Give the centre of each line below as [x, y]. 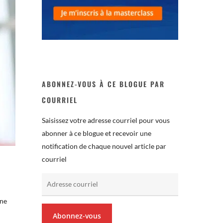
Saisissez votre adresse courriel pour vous [106, 120]
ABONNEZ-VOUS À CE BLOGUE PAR [104, 84]
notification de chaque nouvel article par [104, 146]
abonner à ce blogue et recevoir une [97, 133]
